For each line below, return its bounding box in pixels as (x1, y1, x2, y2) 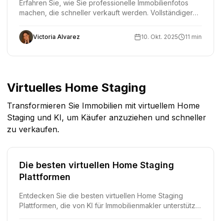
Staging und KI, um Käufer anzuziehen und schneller (7, 112, 206, 122)
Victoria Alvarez (33, 33, 80, 40)
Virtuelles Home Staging (7, 80, 146, 95)
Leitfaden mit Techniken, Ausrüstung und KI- (19, 18, 162, 27)
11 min (185, 33, 202, 40)
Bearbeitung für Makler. (19, 28, 95, 37)
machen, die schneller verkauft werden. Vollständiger (19, 8, 193, 17)
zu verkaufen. (7, 124, 59, 134)
